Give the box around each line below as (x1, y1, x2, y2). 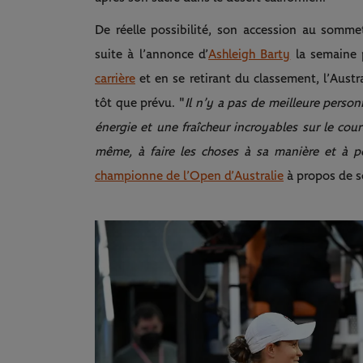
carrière (95, 72, 135, 86)
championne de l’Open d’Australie (95, 169, 284, 183)
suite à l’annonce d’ (95, 48, 209, 62)
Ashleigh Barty (208, 48, 291, 62)
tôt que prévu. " (95, 96, 186, 110)
